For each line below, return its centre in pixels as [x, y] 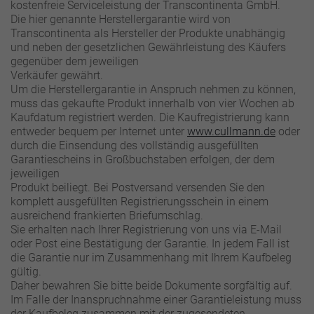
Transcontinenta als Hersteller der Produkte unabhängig [148, 33]
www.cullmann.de [231, 131]
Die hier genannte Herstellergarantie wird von [121, 19]
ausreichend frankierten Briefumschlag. [107, 216]
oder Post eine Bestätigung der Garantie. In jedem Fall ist [150, 244]
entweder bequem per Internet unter [99, 131]
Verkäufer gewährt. [57, 75]
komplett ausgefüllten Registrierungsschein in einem [139, 202]
